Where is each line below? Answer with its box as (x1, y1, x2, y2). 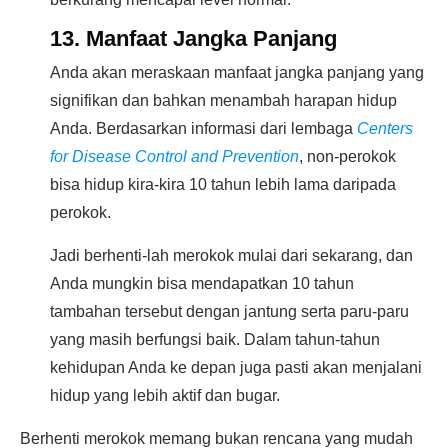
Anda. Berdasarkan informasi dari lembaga (50, 120, 357, 137)
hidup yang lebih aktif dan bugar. (50, 387, 280, 404)
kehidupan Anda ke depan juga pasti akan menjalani (50, 359, 422, 376)
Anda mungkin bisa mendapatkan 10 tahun (50, 275, 354, 292)
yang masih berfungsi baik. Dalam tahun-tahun (50, 331, 380, 348)
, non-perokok (299, 148, 396, 165)
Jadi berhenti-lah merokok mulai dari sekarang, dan (50, 247, 413, 264)
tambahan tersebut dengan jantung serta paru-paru (50, 303, 409, 320)
